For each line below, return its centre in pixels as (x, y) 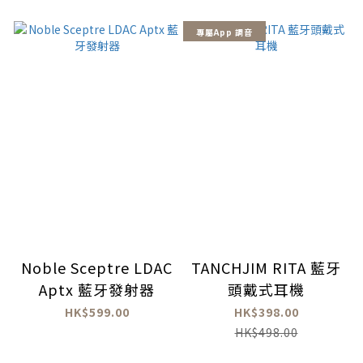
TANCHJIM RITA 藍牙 (266, 267)
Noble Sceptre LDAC (97, 267)
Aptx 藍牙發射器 (97, 289)
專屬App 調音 (224, 32)
